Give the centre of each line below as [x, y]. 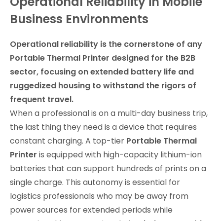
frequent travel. [42, 99]
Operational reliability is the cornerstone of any [106, 44]
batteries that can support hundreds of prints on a [108, 168]
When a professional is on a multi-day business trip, [109, 113]
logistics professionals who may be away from [99, 196]
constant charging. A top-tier [68, 141]
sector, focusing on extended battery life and [102, 72]
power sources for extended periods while [91, 210]
